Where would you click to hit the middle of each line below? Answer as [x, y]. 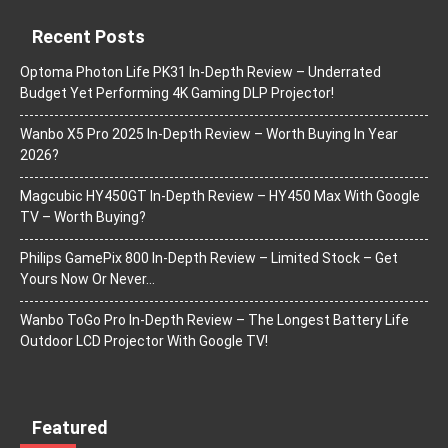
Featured [70, 427]
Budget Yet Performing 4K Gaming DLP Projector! [177, 93]
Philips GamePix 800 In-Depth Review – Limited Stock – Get [209, 258]
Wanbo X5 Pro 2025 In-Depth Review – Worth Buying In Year [209, 134]
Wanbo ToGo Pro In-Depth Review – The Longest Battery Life [214, 320]
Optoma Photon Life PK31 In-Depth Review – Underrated [200, 72]
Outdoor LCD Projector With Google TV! [144, 341]
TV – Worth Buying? [83, 217]
